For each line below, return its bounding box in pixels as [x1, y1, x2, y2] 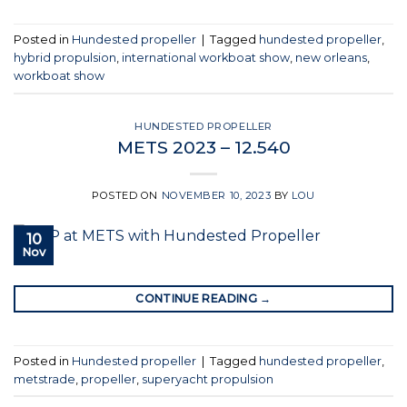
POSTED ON [91, 189, 162, 203]
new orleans [295, 50, 367, 65]
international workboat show [122, 50, 290, 65]
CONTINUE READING [135, 292, 261, 306]
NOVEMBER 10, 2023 [161, 189, 272, 203]
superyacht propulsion [142, 372, 273, 386]
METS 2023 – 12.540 [116, 136, 291, 159]
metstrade [14, 372, 75, 386]
